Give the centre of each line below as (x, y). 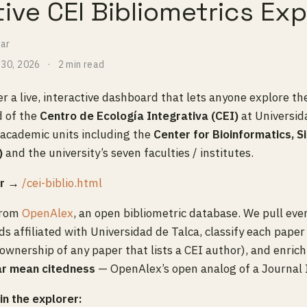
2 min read (81, 64)
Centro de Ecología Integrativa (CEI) (139, 115)
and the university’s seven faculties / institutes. (128, 152)
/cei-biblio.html (62, 183)
